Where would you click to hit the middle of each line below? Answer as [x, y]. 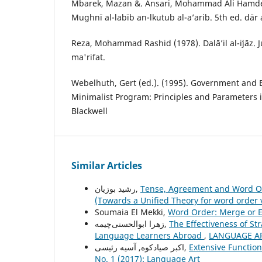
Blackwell [89, 111]
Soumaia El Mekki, [131, 212]
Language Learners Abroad [149, 236]
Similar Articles [107, 166]
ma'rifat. [88, 57]
